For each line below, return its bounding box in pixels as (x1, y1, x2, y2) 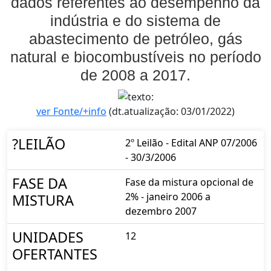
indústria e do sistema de (50, 11, 221, 29)
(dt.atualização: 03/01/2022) (106, 105, 235, 119)
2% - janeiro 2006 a (125, 190, 211, 204)
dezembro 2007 (125, 204, 197, 218)
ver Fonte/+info (36, 105, 106, 119)
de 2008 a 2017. (80, 66, 191, 83)
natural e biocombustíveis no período (10, 48, 261, 65)
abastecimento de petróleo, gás (28, 30, 243, 47)
